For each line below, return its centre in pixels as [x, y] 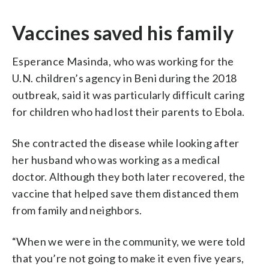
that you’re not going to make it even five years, [128, 258]
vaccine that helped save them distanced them [125, 193]
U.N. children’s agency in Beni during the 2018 [125, 78]
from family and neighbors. [77, 210]
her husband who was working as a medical [116, 159]
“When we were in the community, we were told [129, 241]
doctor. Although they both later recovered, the [129, 176]
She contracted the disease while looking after [126, 143]
